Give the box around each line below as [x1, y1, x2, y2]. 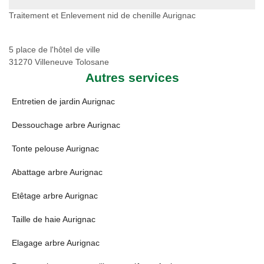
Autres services [85, 71, 179, 84]
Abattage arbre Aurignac [12, 167, 103, 177]
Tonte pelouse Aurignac [12, 144, 99, 153]
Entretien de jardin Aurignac [12, 97, 115, 106]
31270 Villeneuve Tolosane [9, 57, 109, 67]
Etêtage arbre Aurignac [12, 191, 98, 200]
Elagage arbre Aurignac [12, 238, 100, 247]
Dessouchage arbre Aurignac [12, 120, 120, 130]
